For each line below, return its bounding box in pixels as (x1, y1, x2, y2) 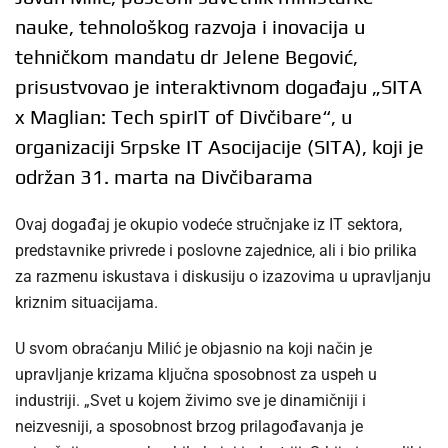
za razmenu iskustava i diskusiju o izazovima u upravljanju (15, 267, 431, 287)
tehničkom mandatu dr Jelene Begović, (15, 45, 358, 69)
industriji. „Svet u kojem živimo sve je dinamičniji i (15, 391, 366, 411)
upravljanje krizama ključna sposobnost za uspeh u (15, 365, 377, 385)
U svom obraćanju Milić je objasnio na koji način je (15, 339, 372, 359)
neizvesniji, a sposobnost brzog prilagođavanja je (15, 417, 363, 437)
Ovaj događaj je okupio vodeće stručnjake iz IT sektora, (15, 215, 402, 235)
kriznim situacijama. (15, 293, 158, 313)
